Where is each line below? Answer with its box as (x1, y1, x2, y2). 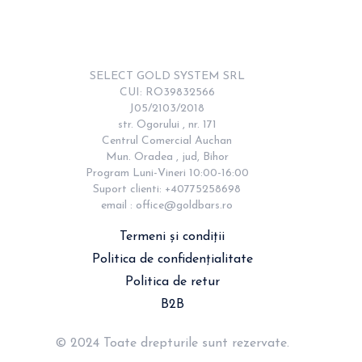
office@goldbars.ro (136, 200, 233, 212)
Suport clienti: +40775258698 (93, 183, 241, 196)
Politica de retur (124, 276, 220, 288)
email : (101, 200, 136, 212)
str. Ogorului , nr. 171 (117, 119, 217, 131)
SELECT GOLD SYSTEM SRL (89, 70, 245, 82)
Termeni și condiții (120, 230, 225, 243)
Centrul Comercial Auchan (102, 135, 232, 147)
